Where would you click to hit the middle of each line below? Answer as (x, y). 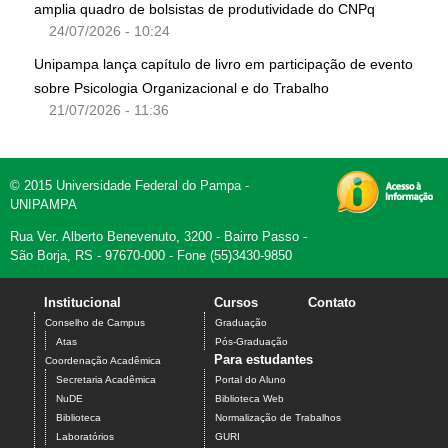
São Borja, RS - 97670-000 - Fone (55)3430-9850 (151, 256)
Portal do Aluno (250, 380)
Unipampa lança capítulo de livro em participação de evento (223, 64)
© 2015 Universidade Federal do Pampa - (129, 186)
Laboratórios (85, 437)
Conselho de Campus (95, 323)
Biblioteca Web (249, 399)
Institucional (82, 303)
